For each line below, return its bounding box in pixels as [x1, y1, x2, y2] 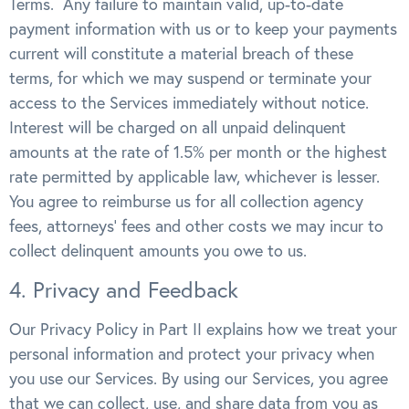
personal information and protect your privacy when [9, 342, 374, 364]
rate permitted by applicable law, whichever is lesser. [9, 166, 384, 188]
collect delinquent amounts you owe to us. [9, 240, 307, 262]
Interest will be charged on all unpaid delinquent [9, 117, 346, 139]
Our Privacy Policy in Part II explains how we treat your [9, 318, 397, 340]
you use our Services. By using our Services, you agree [9, 367, 388, 389]
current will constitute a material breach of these [9, 43, 353, 65]
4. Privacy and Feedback [9, 275, 238, 303]
